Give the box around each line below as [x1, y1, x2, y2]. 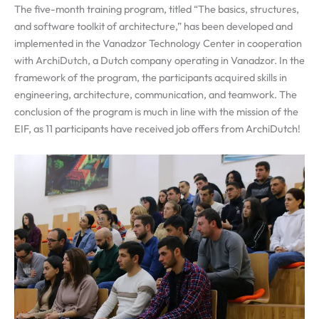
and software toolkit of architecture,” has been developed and [14, 19, 293, 33]
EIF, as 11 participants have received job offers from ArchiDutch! [14, 122, 300, 136]
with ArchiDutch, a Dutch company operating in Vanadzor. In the [14, 53, 305, 68]
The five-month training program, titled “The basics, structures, [14, 2, 299, 16]
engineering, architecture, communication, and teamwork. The [14, 88, 297, 102]
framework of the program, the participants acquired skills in [14, 70, 287, 85]
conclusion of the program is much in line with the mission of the [14, 105, 298, 119]
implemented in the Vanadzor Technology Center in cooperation [14, 36, 302, 51]
